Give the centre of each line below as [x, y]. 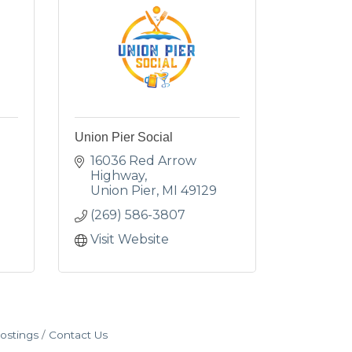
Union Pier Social [123, 137]
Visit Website [129, 239]
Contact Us [78, 335]
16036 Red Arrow [143, 161]
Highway [117, 176]
